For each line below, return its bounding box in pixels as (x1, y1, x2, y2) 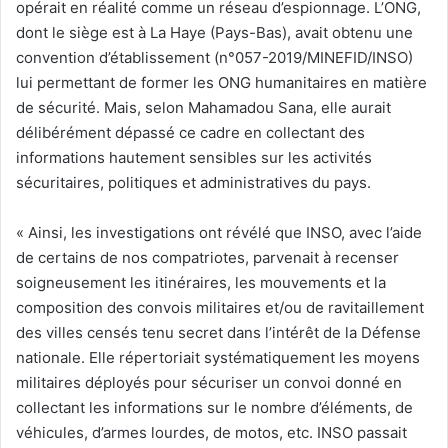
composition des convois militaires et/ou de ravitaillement (16, 297, 424, 317)
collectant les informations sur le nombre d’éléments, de (16, 397, 413, 417)
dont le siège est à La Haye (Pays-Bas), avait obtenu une (16, 22, 413, 42)
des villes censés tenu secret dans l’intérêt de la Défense (16, 322, 421, 342)
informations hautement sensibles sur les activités (16, 147, 372, 167)
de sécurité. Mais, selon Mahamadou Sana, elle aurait (16, 97, 391, 117)
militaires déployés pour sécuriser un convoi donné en (16, 372, 402, 392)
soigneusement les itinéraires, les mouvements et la (16, 272, 386, 292)
